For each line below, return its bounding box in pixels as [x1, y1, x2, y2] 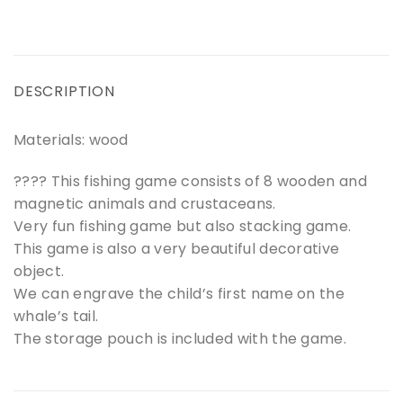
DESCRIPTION [13, 80, 115, 102]
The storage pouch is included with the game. [13, 327, 347, 349]
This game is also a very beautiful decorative [13, 237, 340, 259]
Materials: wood [13, 129, 129, 150]
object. [13, 260, 65, 282]
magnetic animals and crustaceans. [13, 193, 276, 214]
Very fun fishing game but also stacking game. [13, 215, 352, 237]
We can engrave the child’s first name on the [13, 282, 345, 304]
